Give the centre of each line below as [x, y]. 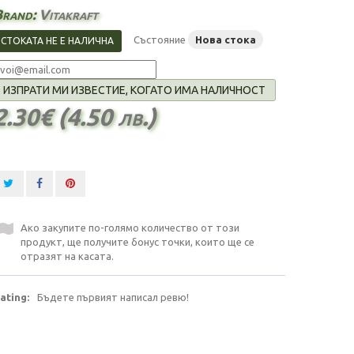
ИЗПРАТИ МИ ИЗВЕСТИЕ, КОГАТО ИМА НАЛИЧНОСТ [134, 90]
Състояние [160, 39]
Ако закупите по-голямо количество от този [130, 227]
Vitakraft [68, 14]
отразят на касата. [67, 256]
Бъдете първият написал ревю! [113, 297]
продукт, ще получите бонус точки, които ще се [137, 241]
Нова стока [226, 39]
